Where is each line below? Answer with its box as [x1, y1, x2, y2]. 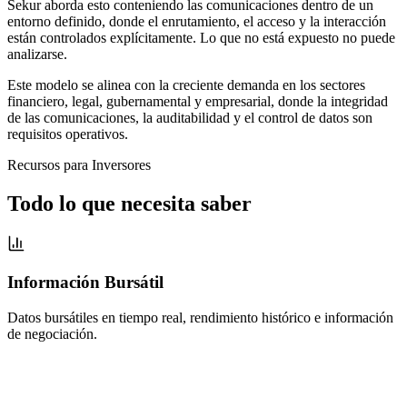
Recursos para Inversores [7, 156, 151, 173]
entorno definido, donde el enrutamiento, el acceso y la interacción [7, 13, 386, 29]
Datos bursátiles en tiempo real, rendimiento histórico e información [7, 310, 393, 326]
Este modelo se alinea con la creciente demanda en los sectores [7, 76, 365, 93]
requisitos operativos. [7, 125, 128, 142]
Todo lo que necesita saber [7, 191, 252, 215]
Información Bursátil [7, 273, 164, 293]
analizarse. [7, 45, 67, 62]
